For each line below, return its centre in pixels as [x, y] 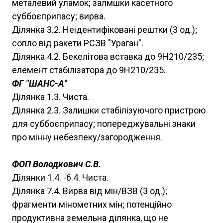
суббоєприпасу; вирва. [59, 16]
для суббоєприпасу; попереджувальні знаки [104, 124]
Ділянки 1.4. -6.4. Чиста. [60, 178]
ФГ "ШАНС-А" [40, 84]
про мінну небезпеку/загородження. [87, 137]
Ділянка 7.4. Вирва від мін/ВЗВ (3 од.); [90, 191]
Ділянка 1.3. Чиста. [51, 97]
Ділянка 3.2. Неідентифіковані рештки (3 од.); [105, 30]
